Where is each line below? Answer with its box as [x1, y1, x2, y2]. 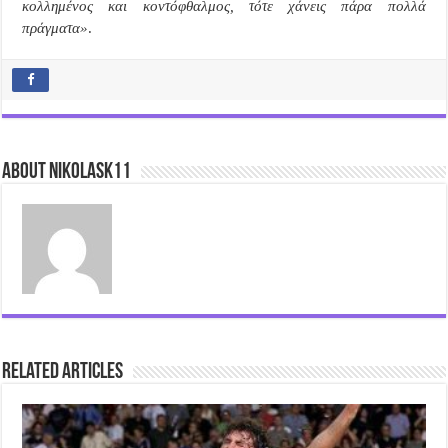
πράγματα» [22, 19, 89, 36]
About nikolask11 [2, 160, 132, 184]
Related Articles [2, 360, 124, 384]
